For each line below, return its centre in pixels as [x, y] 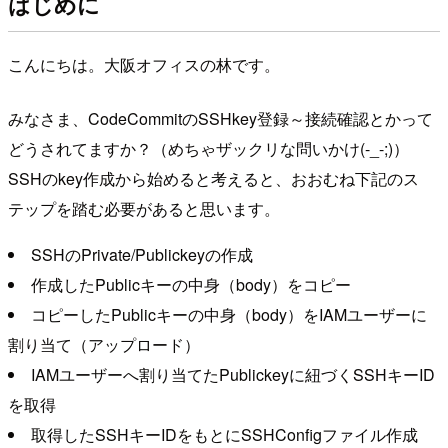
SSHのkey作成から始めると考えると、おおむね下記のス [213, 178]
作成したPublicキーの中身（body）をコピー [191, 284]
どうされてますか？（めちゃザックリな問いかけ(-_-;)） [208, 148]
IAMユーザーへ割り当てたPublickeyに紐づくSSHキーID [233, 374]
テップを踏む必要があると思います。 [144, 208]
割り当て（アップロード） [104, 344]
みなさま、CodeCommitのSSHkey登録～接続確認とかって [220, 118]
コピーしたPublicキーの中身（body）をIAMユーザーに [229, 314]
